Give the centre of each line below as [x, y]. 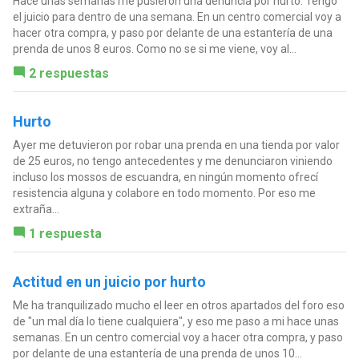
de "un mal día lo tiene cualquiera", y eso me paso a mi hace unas [175, 321]
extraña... [36, 209]
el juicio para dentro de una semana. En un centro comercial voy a [177, 16]
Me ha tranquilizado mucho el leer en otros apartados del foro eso [178, 305]
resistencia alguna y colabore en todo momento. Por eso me [164, 193]
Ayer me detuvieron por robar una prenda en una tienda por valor [176, 145]
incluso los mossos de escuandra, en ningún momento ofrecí [165, 177]
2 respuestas [69, 73]
